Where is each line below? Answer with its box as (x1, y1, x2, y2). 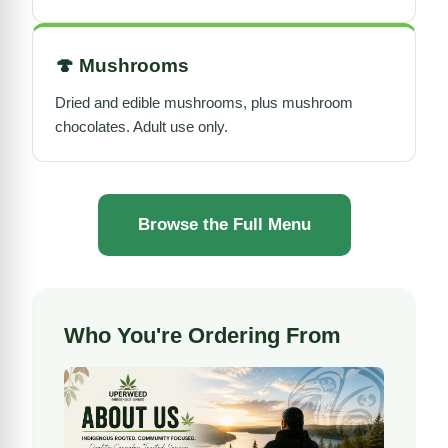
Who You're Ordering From (64, 322, 341, 348)
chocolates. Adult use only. (55, 117, 228, 135)
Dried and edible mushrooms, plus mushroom (55, 93, 353, 111)
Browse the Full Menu (137, 214, 311, 234)
